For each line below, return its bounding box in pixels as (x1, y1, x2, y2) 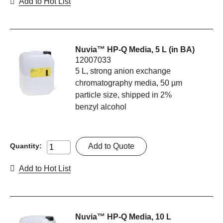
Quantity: (10, 142, 42, 150)
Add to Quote (88, 142, 134, 151)
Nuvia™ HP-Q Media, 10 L (75, 213, 172, 222)
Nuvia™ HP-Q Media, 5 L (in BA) (75, 45, 195, 54)
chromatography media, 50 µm (75, 79, 183, 88)
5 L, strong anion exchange (75, 67, 171, 76)
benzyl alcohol (75, 103, 127, 111)
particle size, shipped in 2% (75, 91, 172, 100)
